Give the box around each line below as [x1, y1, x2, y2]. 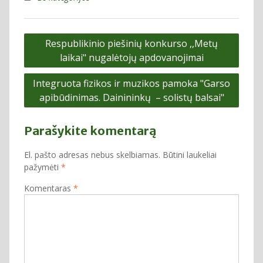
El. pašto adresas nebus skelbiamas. [23, 149, 160, 160]
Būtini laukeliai [162, 149, 217, 160]
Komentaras [23, 182, 73, 194]
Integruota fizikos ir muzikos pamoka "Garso [33, 76, 230, 90]
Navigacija [23, 28, 83, 43]
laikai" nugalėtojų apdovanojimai [59, 50, 204, 64]
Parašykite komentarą [23, 123, 156, 138]
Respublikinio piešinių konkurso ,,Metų [45, 36, 218, 50]
